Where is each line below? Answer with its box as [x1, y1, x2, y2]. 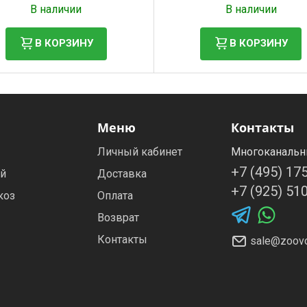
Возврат [97, 210, 139, 224]
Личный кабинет [97, 145, 182, 158]
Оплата [97, 188, 133, 202]
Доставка [97, 167, 147, 180]
